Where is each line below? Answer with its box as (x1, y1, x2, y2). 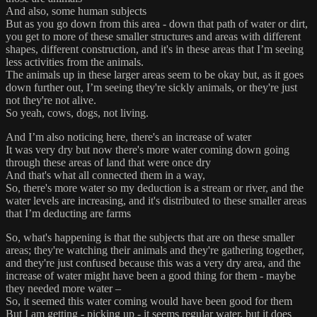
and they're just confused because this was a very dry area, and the (6, 257, 301, 270)
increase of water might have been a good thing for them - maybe (6, 270, 296, 282)
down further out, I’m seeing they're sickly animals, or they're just (6, 81, 297, 94)
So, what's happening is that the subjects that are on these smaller (6, 231, 294, 244)
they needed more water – (6, 282, 121, 295)
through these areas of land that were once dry (6, 156, 211, 169)
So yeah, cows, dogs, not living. (6, 107, 149, 120)
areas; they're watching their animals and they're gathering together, (6, 244, 304, 257)
